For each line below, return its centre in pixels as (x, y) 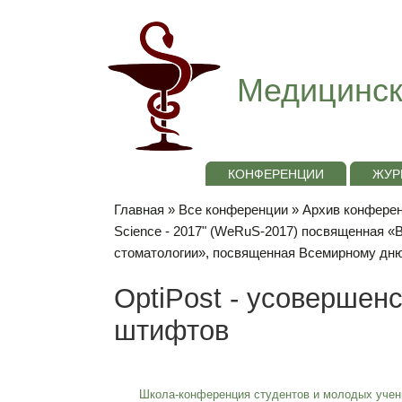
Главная (139, 210)
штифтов (171, 331)
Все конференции (233, 210)
